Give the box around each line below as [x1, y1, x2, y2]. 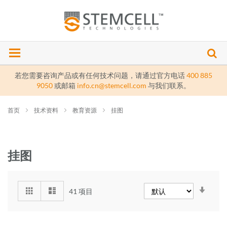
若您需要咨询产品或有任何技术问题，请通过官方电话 [15, 71, 186, 80]
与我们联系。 [146, 81, 191, 90]
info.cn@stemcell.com [77, 81, 146, 90]
